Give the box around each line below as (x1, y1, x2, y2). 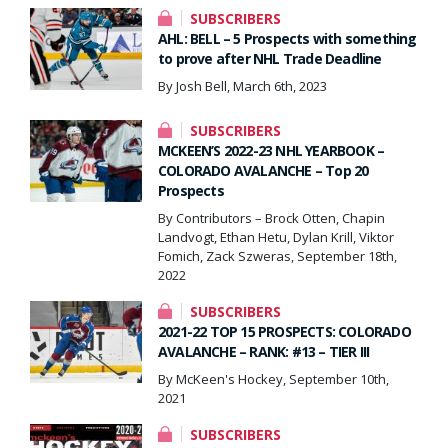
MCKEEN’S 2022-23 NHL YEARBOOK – (158, 140, 385, 160)
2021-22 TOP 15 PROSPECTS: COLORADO (158, 321, 411, 341)
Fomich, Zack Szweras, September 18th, (158, 246, 397, 265)
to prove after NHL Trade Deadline (158, 48, 382, 68)
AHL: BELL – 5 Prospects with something (158, 28, 417, 48)
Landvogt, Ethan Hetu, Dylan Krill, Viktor (158, 227, 394, 246)
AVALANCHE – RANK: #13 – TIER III (158, 341, 370, 361)
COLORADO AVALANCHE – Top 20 (158, 160, 369, 180)
